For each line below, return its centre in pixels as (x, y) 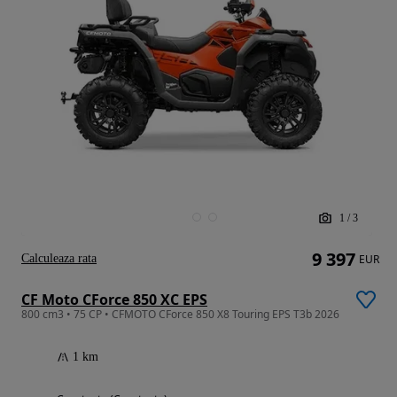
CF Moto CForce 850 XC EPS (114, 300)
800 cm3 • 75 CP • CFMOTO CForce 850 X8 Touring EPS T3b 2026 (180, 314)
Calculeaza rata (59, 258)
